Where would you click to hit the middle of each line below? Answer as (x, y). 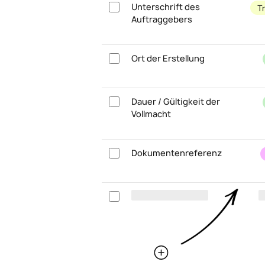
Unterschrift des (166, 7)
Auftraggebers (162, 19)
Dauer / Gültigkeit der (176, 101)
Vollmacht (151, 114)
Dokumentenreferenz (177, 153)
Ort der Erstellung (168, 58)
